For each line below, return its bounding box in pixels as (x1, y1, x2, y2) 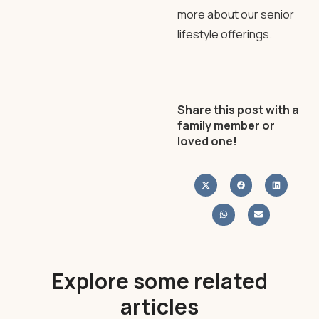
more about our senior (177, 6, 294, 22)
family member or (177, 117, 275, 133)
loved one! (177, 133, 237, 149)
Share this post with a (177, 102, 299, 117)
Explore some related (51, 266, 268, 296)
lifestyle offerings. (177, 26, 272, 42)
